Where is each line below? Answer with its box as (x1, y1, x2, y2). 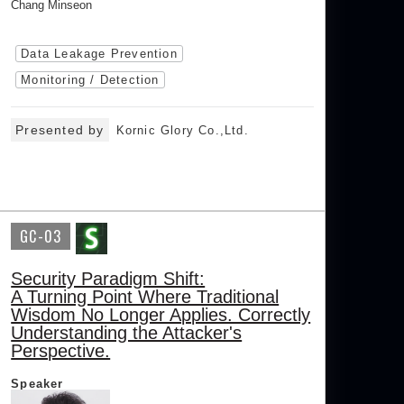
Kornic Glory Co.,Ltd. (115, 124, 249, 138)
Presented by (15, 123, 105, 138)
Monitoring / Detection (21, 73, 160, 87)
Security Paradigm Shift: (11, 269, 206, 289)
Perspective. (11, 341, 111, 362)
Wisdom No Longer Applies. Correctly (11, 305, 311, 326)
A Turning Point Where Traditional (11, 287, 280, 308)
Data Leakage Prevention (21, 47, 178, 61)
